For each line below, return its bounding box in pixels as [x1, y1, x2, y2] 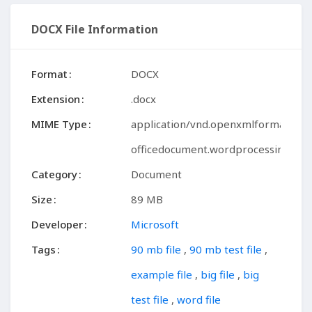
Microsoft [131, 217, 180, 231]
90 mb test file [189, 242, 263, 256]
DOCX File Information [31, 22, 158, 37]
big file [201, 267, 235, 281]
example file [131, 267, 193, 281]
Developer [31, 217, 83, 231]
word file [177, 292, 221, 306]
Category [31, 167, 77, 181]
